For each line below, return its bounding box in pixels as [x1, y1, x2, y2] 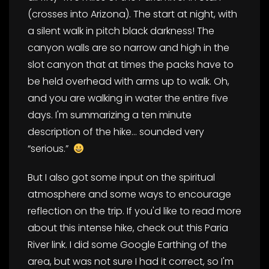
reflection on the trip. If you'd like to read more [28, 204, 241, 219]
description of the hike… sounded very [28, 125, 204, 139]
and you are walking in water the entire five [28, 91, 228, 106]
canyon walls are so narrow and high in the [28, 41, 229, 55]
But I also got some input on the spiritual [28, 171, 215, 185]
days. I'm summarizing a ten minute [28, 108, 192, 122]
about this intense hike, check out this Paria [28, 221, 228, 235]
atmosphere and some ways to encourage [28, 187, 231, 202]
